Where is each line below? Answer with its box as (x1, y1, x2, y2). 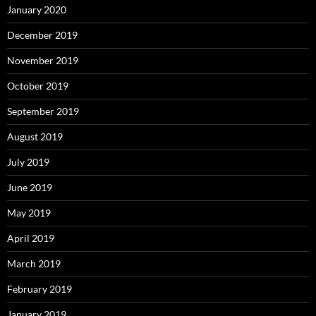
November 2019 (7, 54, 78, 66)
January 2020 (7, 3, 66, 16)
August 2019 (7, 130, 63, 142)
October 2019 (7, 79, 68, 92)
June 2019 (7, 181, 52, 193)
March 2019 (7, 257, 61, 269)
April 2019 (7, 231, 54, 244)
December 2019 (7, 28, 78, 41)
